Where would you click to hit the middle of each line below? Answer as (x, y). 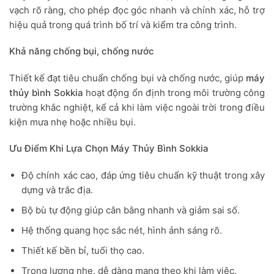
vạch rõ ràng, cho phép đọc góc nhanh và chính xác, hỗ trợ (137, 10)
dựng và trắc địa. (57, 190)
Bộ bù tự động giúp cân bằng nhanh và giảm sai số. (130, 210)
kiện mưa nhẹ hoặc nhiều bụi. (72, 122)
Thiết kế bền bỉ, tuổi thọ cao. (83, 250)
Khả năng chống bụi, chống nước (82, 51)
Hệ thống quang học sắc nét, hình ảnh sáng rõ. (121, 230)
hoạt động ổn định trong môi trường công (175, 92)
